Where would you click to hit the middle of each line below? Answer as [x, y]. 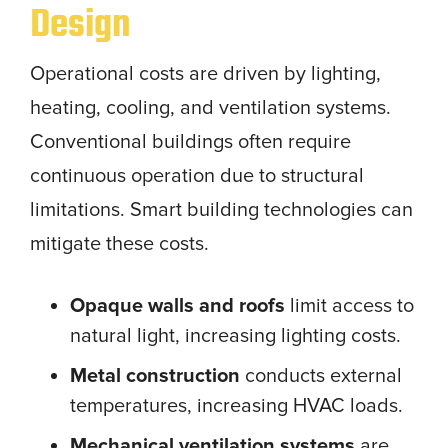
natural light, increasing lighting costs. [235, 335]
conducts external [321, 375]
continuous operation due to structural [197, 175]
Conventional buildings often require [190, 141]
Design [80, 25]
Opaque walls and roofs [177, 305]
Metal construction [155, 375]
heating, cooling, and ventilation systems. [210, 107]
